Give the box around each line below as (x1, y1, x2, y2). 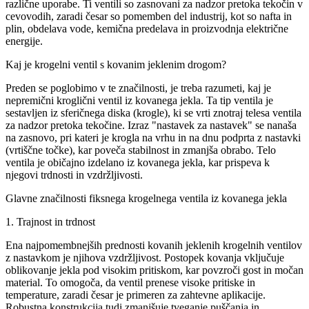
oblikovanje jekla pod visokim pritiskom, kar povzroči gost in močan (6, 263, 303, 276)
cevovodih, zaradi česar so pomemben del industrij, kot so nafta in (6, 10, 292, 22)
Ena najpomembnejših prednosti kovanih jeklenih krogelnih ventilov (6, 239, 302, 251)
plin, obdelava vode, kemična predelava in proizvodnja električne (6, 22, 288, 34)
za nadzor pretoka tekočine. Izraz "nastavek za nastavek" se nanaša (6, 119, 297, 131)
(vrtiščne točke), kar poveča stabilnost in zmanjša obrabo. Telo (6, 143, 276, 156)
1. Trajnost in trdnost (6, 215, 95, 228)
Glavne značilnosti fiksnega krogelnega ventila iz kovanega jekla (6, 192, 287, 204)
